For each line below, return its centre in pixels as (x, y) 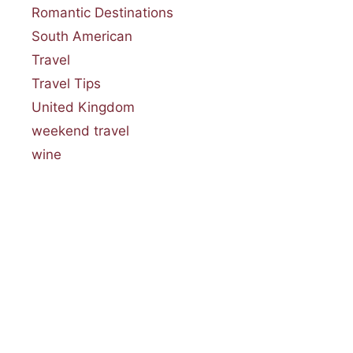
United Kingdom (83, 107)
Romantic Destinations (102, 12)
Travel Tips (66, 83)
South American (82, 36)
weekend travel (80, 130)
